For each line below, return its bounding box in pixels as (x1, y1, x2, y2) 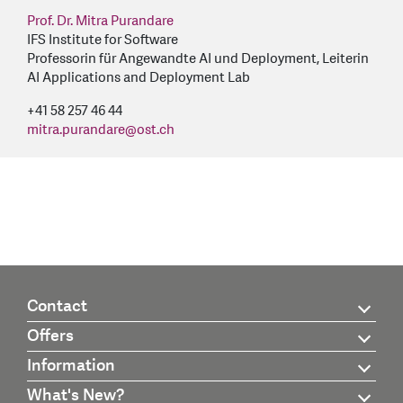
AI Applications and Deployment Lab (27, 67, 250, 87)
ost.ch (137, 120, 175, 139)
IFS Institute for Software (27, 30, 178, 49)
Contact (27, 295, 87, 318)
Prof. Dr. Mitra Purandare (27, 11, 174, 31)
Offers (27, 325, 74, 348)
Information (27, 354, 115, 378)
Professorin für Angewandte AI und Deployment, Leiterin (27, 49, 369, 68)
